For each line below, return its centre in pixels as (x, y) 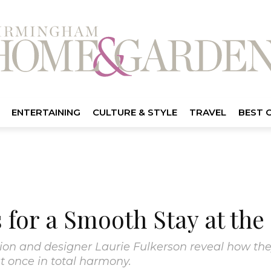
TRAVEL (207, 112)
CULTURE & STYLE (135, 112)
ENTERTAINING (46, 112)
